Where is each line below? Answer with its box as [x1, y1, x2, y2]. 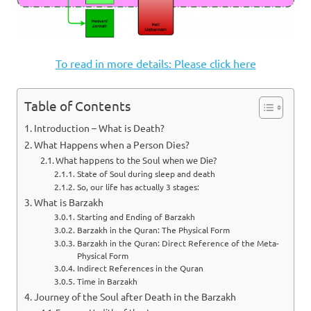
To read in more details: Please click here [55, 56, 256, 70]
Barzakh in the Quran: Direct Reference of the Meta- [76, 237, 279, 249]
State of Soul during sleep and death [76, 167, 215, 179]
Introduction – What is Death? [33, 121, 165, 134]
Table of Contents [24, 96, 131, 114]
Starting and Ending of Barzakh [76, 210, 195, 222]
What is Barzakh [33, 195, 103, 208]
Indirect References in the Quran [76, 262, 203, 274]
